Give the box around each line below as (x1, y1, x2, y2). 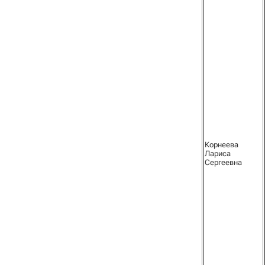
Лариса (205, 149, 231, 158)
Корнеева (205, 140, 238, 149)
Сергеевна (205, 158, 242, 167)
